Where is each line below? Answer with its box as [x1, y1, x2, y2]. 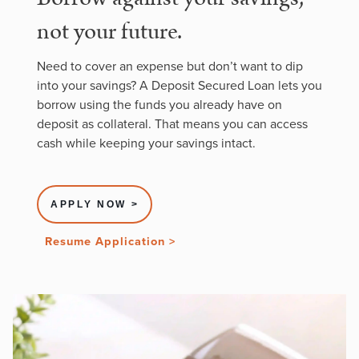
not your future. [37, 14, 182, 48]
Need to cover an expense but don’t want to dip [37, 56, 303, 75]
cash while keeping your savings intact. [37, 133, 256, 152]
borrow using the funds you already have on [37, 95, 282, 114]
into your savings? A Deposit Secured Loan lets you [37, 75, 322, 95]
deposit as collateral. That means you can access [37, 114, 308, 133]
